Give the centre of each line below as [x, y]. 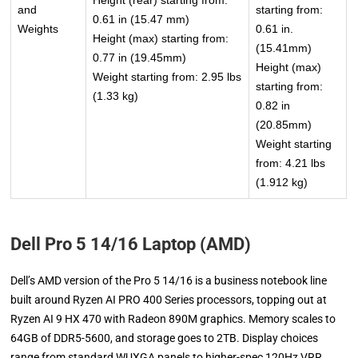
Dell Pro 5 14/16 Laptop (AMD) [131, 245]
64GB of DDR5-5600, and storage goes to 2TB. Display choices [165, 338]
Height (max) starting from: [161, 39]
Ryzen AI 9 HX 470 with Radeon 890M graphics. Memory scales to [173, 319]
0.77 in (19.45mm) [140, 58]
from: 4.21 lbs [291, 163]
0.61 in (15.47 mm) [141, 20]
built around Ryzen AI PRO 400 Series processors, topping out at [169, 300]
